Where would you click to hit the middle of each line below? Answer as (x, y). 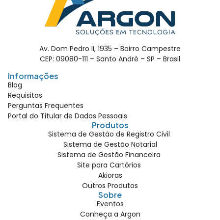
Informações (33, 76)
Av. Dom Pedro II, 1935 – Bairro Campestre (110, 49)
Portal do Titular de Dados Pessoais (68, 116)
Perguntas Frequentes (46, 106)
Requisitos (25, 96)
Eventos (110, 204)
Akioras (110, 176)
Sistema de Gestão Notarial (110, 145)
